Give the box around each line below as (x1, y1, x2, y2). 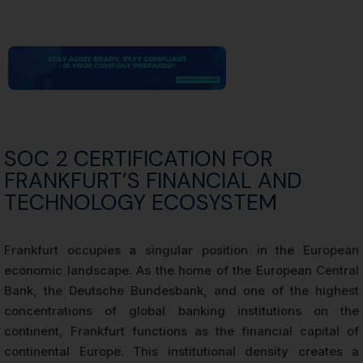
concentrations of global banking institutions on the (4, 302, 359, 318)
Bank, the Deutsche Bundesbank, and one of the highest (4, 282, 359, 298)
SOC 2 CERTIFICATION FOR (4, 143, 273, 173)
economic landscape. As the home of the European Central (4, 262, 359, 278)
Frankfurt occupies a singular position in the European (4, 241, 359, 258)
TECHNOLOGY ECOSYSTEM (4, 187, 277, 216)
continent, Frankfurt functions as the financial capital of (4, 322, 359, 339)
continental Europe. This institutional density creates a (4, 343, 359, 359)
